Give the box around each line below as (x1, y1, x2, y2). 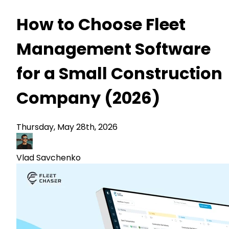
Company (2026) (16, 87, 160, 110)
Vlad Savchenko (16, 151, 81, 164)
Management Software (16, 38, 211, 61)
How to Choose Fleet (16, 13, 186, 36)
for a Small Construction (16, 62, 222, 85)
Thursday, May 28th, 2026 (16, 121, 118, 133)
